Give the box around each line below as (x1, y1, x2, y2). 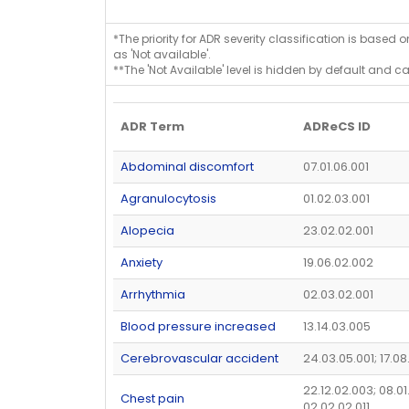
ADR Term (121, 117, 184, 135)
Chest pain (121, 389, 184, 407)
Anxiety (121, 253, 163, 271)
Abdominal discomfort (121, 157, 254, 175)
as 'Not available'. (113, 46, 211, 62)
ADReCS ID (303, 117, 371, 135)
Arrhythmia (121, 285, 185, 303)
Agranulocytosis (121, 189, 216, 207)
